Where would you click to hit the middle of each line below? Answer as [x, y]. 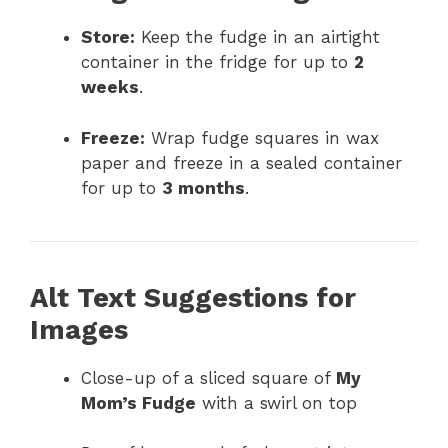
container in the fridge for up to [217, 62]
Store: [108, 37]
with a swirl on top [276, 402]
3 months [203, 187]
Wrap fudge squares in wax [262, 137]
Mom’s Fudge [138, 402]
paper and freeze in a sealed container [241, 162]
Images [79, 329]
